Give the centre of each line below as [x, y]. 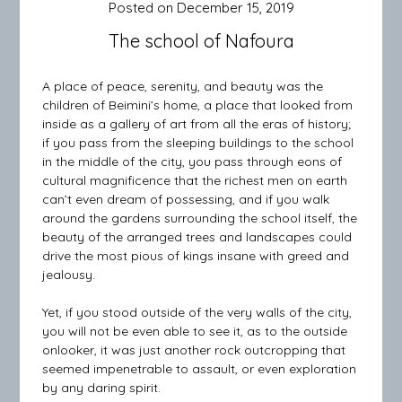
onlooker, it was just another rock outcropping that [194, 350]
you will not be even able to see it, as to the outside [195, 331]
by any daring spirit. [102, 388]
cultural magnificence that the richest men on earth [195, 180]
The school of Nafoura [201, 41]
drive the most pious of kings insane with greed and [196, 256]
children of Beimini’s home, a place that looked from [198, 105]
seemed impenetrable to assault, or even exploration [200, 369]
